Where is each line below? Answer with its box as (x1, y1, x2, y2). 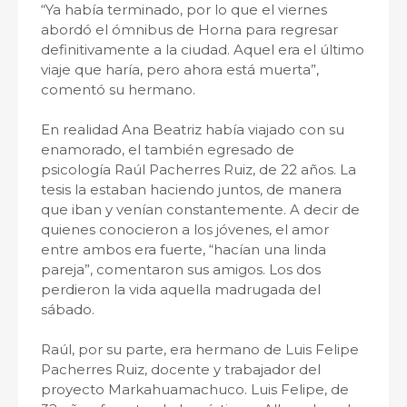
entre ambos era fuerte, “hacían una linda (41, 241, 326, 258)
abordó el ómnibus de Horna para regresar (41, 21, 338, 38)
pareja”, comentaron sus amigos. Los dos (41, 261, 321, 278)
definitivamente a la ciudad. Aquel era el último (41, 41, 364, 58)
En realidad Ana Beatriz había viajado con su (41, 121, 344, 138)
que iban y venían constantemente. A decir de (41, 201, 360, 218)
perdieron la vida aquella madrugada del (41, 281, 321, 298)
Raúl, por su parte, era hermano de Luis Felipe (41, 341, 359, 358)
